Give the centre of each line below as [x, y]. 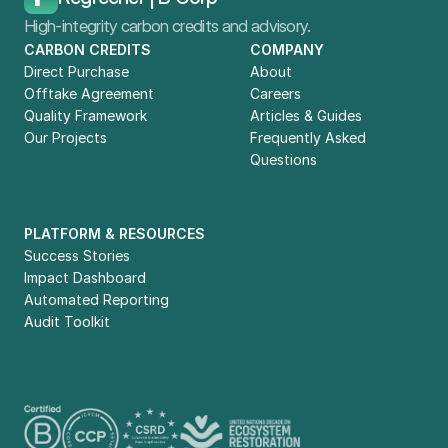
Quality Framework [85, 115]
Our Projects [65, 137]
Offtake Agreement [89, 93]
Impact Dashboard [85, 277]
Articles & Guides [306, 115]
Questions [283, 159]
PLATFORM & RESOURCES [114, 233]
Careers [275, 93]
